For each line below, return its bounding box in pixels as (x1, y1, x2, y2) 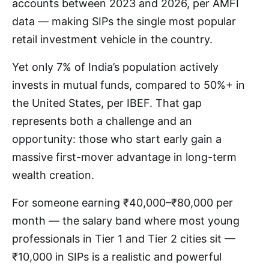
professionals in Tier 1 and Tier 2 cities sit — (12, 232, 235, 246)
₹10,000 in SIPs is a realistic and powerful (12, 250, 222, 264)
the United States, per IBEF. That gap (12, 97, 202, 110)
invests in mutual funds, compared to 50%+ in (12, 79, 245, 92)
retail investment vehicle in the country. (12, 33, 213, 46)
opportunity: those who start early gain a (12, 133, 222, 146)
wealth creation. (12, 169, 94, 182)
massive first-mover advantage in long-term (12, 151, 237, 164)
